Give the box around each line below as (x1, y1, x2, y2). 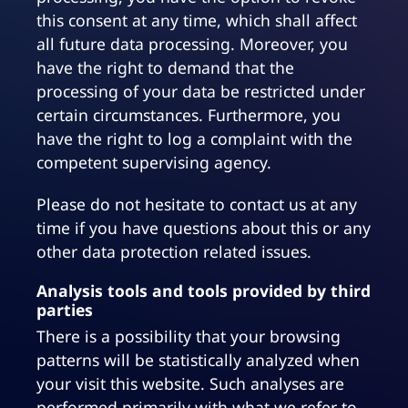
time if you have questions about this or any (36, 217, 371, 240)
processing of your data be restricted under (36, 80, 365, 103)
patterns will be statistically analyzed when (36, 349, 360, 372)
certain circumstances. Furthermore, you (36, 104, 341, 127)
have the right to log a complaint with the (36, 127, 352, 150)
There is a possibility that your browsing (36, 325, 341, 348)
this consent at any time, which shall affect (36, 9, 357, 32)
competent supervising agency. (36, 151, 271, 174)
